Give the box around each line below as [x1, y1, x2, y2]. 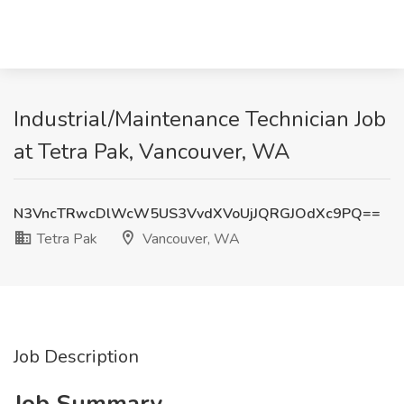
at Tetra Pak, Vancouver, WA [14, 137, 290, 166]
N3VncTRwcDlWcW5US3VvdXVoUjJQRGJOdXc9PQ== [14, 204, 381, 224]
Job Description [14, 344, 139, 369]
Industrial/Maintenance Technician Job [14, 105, 386, 133]
